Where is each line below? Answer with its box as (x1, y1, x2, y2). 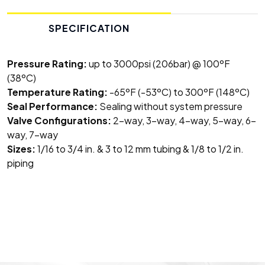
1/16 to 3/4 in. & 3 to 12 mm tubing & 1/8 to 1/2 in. (35, 143, 244, 156)
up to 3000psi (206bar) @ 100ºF (87, 57, 230, 70)
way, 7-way (7, 128, 58, 141)
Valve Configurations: (7, 114, 111, 127)
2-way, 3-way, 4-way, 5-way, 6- (111, 114, 256, 127)
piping (7, 157, 34, 170)
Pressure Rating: (7, 57, 87, 70)
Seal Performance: (7, 100, 98, 113)
